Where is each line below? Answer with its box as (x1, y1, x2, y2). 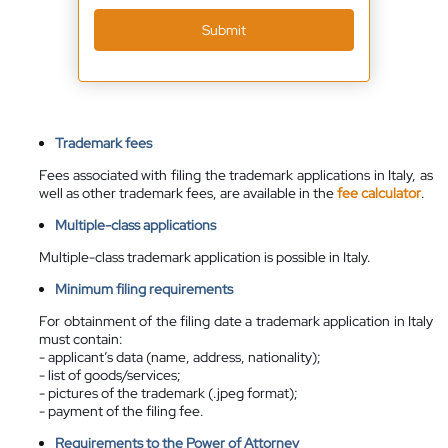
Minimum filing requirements (55, 279, 233, 298)
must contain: (39, 329, 123, 348)
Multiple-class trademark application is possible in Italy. (39, 247, 371, 266)
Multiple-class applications (55, 215, 216, 234)
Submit (202, 20, 246, 39)
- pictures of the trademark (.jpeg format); (39, 383, 298, 402)
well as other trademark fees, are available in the (39, 183, 337, 202)
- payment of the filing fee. (39, 401, 204, 420)
